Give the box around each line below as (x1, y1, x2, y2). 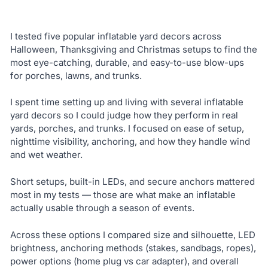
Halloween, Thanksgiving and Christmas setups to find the (10, 43, 257, 55)
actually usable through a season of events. (10, 202, 194, 214)
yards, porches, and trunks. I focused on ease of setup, (10, 123, 244, 135)
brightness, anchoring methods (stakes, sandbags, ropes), (10, 242, 256, 254)
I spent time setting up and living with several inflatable (10, 96, 243, 108)
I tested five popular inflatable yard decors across (10, 30, 221, 42)
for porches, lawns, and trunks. (10, 69, 142, 81)
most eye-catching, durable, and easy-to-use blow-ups (10, 56, 244, 68)
